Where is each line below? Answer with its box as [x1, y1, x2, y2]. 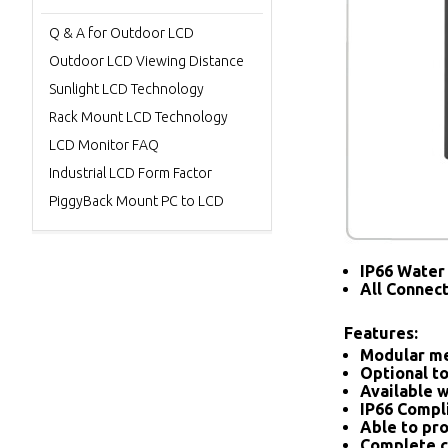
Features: [344, 324, 418, 342]
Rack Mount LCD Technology [49, 109, 228, 125]
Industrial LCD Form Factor [49, 165, 212, 181]
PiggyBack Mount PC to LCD [49, 193, 224, 209]
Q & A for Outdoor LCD [49, 25, 194, 41]
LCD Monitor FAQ [49, 137, 159, 153]
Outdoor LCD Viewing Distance [49, 53, 244, 69]
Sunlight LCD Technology [49, 81, 204, 97]
